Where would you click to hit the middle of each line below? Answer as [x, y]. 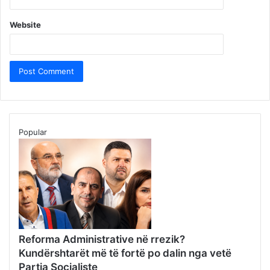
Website [25, 24]
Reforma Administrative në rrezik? [102, 239]
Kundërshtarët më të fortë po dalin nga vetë [125, 253]
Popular [33, 132]
